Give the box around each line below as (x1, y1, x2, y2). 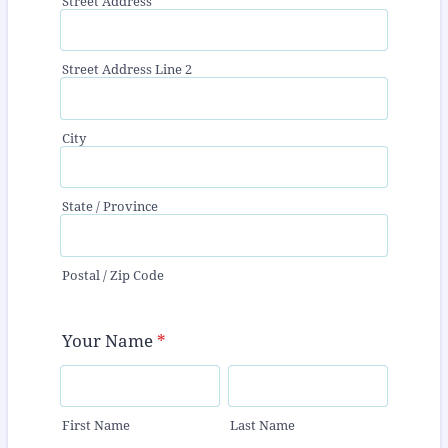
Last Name (230, 418, 295, 434)
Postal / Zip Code (62, 267, 164, 283)
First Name (62, 418, 130, 434)
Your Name (62, 330, 153, 351)
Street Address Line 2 (62, 62, 192, 78)
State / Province (62, 199, 158, 215)
